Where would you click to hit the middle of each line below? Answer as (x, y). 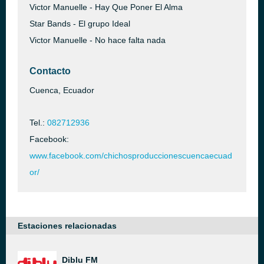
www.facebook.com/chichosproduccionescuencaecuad (131, 156)
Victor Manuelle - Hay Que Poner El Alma (106, 7)
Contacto (50, 71)
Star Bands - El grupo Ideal (80, 24)
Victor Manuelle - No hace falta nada (98, 40)
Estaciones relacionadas (67, 226)
